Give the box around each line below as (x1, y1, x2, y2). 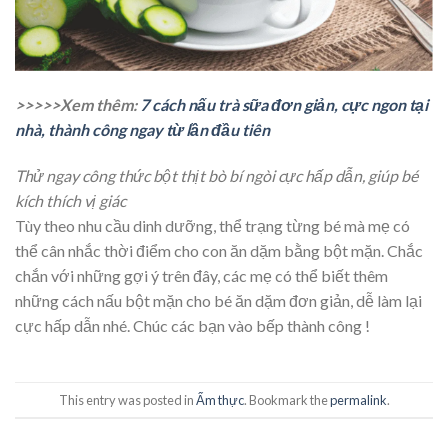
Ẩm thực (195, 391, 244, 408)
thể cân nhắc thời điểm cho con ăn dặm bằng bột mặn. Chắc (15, 240, 423, 260)
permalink (329, 391, 387, 408)
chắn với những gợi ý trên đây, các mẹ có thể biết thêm (15, 265, 388, 285)
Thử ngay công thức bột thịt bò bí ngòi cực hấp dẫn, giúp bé (15, 165, 418, 185)
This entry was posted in (58, 391, 196, 408)
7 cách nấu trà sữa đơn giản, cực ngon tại (140, 94, 428, 114)
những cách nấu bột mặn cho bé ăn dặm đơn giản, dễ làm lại (15, 290, 422, 310)
